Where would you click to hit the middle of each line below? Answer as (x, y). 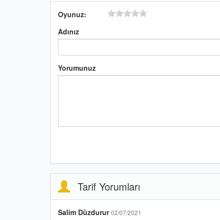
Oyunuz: (72, 14)
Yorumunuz (77, 68)
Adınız (69, 31)
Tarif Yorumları (109, 186)
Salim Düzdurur (84, 212)
